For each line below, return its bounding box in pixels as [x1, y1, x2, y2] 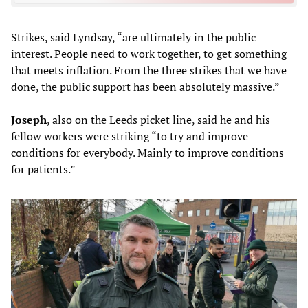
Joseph [11, 112, 47, 128]
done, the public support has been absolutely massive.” [11, 79, 280, 95]
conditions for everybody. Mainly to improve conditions [11, 145, 284, 161]
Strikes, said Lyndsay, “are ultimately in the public [11, 30, 256, 45]
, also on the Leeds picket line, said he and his [47, 112, 270, 128]
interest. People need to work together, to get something [11, 46, 287, 62]
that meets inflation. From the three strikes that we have [11, 63, 287, 78]
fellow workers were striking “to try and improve [11, 129, 248, 144]
